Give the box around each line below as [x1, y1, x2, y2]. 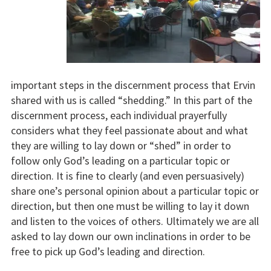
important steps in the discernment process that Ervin [10, 78, 255, 93]
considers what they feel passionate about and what [10, 123, 248, 138]
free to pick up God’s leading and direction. [10, 244, 205, 259]
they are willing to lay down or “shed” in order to [10, 139, 231, 153]
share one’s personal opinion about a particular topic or [10, 184, 259, 198]
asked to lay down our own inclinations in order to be [10, 229, 250, 244]
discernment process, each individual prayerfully [10, 108, 227, 123]
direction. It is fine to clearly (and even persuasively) [10, 169, 244, 183]
